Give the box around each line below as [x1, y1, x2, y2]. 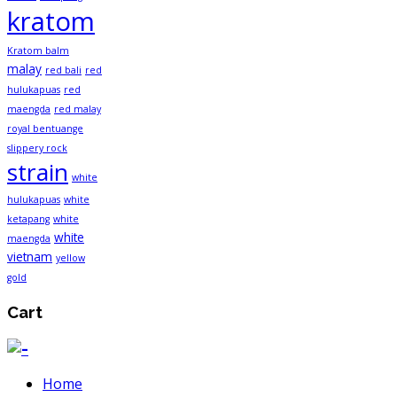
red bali [45, 64, 82, 77]
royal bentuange [7, 122, 83, 136]
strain [7, 156, 68, 189]
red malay [54, 103, 101, 116]
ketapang [7, 213, 50, 226]
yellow [56, 252, 85, 265]
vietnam [7, 248, 52, 266]
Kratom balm [7, 44, 69, 58]
